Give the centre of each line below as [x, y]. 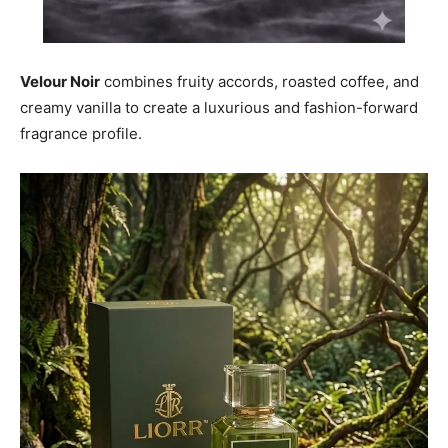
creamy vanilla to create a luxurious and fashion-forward [219, 108]
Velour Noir [60, 82]
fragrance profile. [81, 134]
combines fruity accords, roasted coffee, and [259, 82]
